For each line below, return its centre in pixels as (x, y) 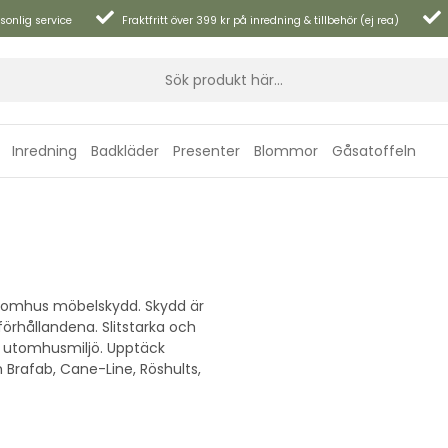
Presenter (206, 150)
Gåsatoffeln (374, 150)
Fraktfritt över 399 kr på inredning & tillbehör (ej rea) (260, 20)
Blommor (286, 150)
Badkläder (125, 150)
